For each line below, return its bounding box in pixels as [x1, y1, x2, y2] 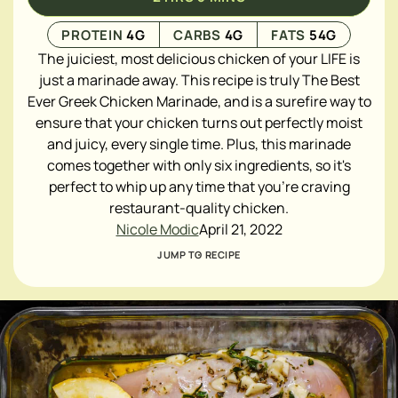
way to [329, 92, 371, 111]
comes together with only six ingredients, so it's [47, 155, 351, 175]
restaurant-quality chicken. [109, 198, 289, 218]
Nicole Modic [115, 219, 199, 239]
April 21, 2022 [198, 219, 283, 239]
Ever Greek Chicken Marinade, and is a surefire [27, 92, 327, 111]
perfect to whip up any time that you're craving [48, 177, 350, 196]
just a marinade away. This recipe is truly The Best [38, 70, 360, 90]
